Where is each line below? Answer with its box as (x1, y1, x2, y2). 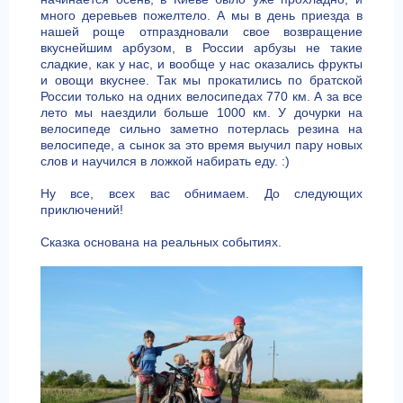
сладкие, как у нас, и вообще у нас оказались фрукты (40, 57, 363, 71)
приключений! (40, 202, 123, 217)
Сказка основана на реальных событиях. (40, 235, 282, 249)
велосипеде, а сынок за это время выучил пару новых (40, 138, 363, 152)
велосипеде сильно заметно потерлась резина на (40, 121, 363, 136)
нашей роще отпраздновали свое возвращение (40, 24, 363, 39)
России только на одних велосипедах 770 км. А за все (40, 89, 363, 103)
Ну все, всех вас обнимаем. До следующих (40, 186, 363, 201)
